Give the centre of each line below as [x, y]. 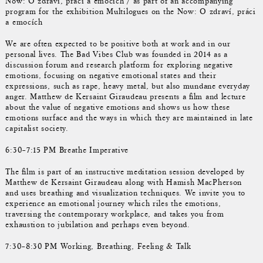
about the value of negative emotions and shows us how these [118, 107]
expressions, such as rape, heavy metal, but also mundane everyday [128, 86]
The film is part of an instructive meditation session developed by [125, 171]
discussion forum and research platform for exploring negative [119, 65]
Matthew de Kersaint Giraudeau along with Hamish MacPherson [124, 182]
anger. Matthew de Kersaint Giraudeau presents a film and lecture [126, 97]
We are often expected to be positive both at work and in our [118, 44]
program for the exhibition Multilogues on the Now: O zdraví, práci [131, 12]
